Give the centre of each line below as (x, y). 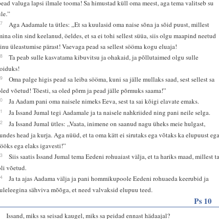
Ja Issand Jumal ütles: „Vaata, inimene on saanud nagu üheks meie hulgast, (107, 123)
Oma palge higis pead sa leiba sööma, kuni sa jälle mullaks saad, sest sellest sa (112, 79)
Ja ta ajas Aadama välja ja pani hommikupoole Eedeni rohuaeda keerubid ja (109, 178)
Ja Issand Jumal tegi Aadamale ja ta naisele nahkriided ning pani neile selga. (110, 112)
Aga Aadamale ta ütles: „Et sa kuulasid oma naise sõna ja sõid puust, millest (109, 24)
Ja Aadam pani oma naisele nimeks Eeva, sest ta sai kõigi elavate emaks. (104, 101)
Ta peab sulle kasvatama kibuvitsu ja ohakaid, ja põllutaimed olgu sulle (104, 57)
